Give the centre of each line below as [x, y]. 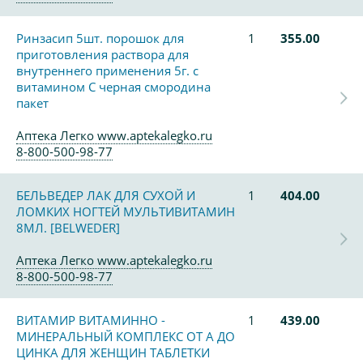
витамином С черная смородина [113, 87]
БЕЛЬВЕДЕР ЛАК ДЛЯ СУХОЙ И [106, 195]
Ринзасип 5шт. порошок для [100, 38]
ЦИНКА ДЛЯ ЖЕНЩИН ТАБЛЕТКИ [113, 352]
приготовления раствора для [102, 54]
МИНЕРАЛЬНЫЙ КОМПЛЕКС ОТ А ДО [126, 336]
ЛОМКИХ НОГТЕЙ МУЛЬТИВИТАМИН [126, 211]
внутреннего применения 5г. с [107, 70]
